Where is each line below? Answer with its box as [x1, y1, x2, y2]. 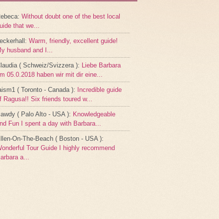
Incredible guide [77, 86, 122, 93]
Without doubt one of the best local [22, 12, 120, 20]
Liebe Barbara [82, 61, 121, 69]
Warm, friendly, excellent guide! [29, 37, 118, 44]
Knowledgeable [73, 110, 115, 118]
